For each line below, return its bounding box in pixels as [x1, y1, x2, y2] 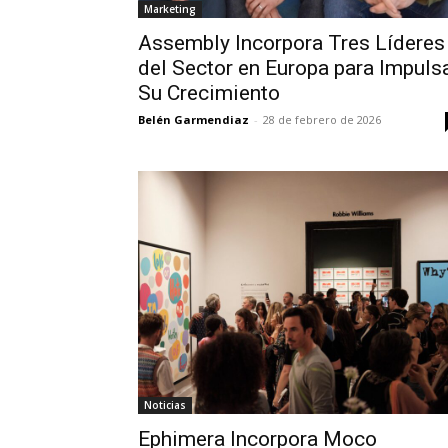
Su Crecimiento [138, 81, 280, 106]
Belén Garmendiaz [138, 112, 249, 128]
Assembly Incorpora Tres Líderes [138, 31, 445, 56]
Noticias [144, 398, 186, 413]
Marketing [144, 2, 196, 17]
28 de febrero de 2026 [263, 112, 381, 128]
